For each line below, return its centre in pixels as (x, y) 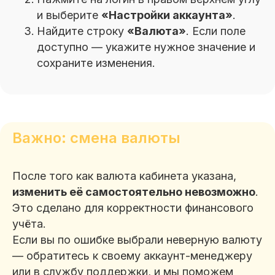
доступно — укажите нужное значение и (146, 47)
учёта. (29, 224)
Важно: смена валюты (96, 138)
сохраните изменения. (96, 63)
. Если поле (216, 31)
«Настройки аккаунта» (167, 15)
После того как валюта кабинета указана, (124, 176)
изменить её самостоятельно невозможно (134, 192)
